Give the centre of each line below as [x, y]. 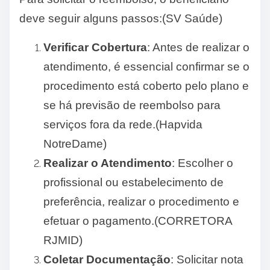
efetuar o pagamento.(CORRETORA [138, 221]
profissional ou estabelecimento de [133, 182]
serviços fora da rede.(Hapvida [123, 124]
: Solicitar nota [207, 259]
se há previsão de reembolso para [132, 105]
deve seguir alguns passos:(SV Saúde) [121, 18]
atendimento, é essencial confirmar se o [146, 66]
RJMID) [63, 240]
